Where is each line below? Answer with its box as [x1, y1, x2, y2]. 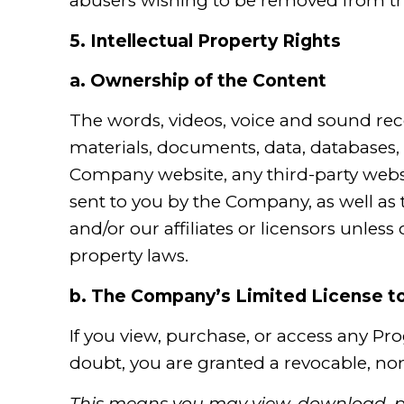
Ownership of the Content [90, 69, 326, 91]
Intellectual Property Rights [90, 30, 341, 51]
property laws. [69, 245, 188, 267]
